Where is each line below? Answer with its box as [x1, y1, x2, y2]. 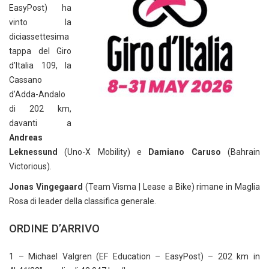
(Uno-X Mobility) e [58, 147, 142, 157]
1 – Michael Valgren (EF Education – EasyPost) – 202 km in [9, 252, 260, 261]
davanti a [9, 118, 71, 128]
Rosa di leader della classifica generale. [9, 196, 156, 206]
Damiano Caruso [142, 147, 221, 157]
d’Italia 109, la [9, 61, 71, 70]
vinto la [9, 17, 71, 27]
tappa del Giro [9, 46, 71, 56]
